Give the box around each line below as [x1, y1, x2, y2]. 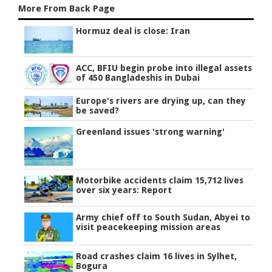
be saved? [76, 105, 120, 115]
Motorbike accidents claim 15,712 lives [76, 175, 244, 185]
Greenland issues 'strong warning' [76, 126, 225, 137]
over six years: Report [76, 185, 172, 195]
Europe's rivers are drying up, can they [76, 95, 246, 106]
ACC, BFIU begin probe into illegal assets [76, 63, 253, 73]
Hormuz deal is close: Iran [76, 26, 191, 36]
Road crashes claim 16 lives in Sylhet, [76, 251, 237, 261]
